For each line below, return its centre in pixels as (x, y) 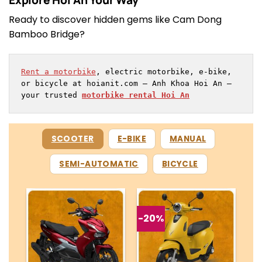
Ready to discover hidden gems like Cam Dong (115, 20)
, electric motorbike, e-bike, (164, 71)
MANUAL (188, 139)
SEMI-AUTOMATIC (99, 164)
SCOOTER (73, 139)
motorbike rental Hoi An (136, 95)
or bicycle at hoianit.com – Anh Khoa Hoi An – (126, 83)
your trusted (51, 95)
